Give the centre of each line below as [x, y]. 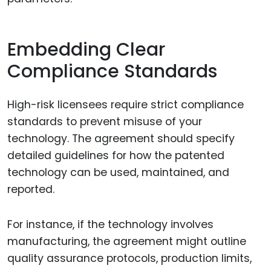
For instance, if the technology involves [110, 225]
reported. [31, 189]
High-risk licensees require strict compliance [126, 104]
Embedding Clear [86, 50]
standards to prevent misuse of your [105, 121]
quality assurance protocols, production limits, [129, 259]
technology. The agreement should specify [121, 138]
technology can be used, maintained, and [118, 172]
